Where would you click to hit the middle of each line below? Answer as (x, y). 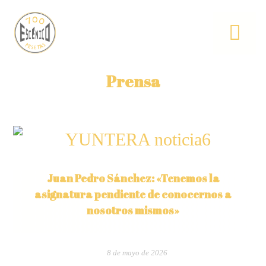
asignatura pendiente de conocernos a (133, 194)
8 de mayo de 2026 (137, 253)
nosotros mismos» (133, 210)
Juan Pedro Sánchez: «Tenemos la (133, 178)
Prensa (133, 81)
